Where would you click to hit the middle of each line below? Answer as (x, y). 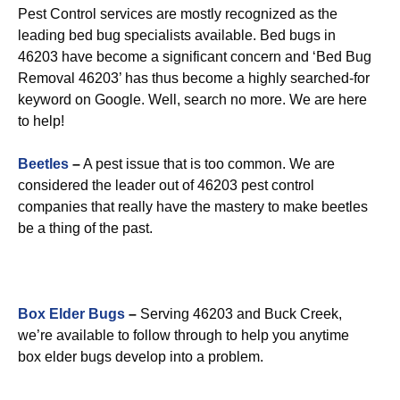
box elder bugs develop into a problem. (141, 357)
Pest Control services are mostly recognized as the (178, 14)
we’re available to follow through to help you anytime (183, 335)
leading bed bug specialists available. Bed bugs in (177, 35)
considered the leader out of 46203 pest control (166, 185)
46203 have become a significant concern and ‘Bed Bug (195, 57)
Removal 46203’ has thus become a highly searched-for (194, 78)
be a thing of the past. (85, 228)
